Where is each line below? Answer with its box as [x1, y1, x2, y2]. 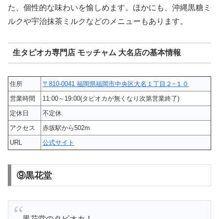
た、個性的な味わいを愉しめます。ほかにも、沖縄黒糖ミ [8, 3, 211, 12]
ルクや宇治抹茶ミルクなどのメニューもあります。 [8, 17, 188, 26]
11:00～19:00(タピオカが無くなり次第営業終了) [43, 94, 179, 102]
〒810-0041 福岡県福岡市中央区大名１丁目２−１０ [43, 80, 189, 88]
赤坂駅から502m [43, 124, 90, 131]
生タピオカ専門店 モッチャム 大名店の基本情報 [12, 48, 181, 57]
